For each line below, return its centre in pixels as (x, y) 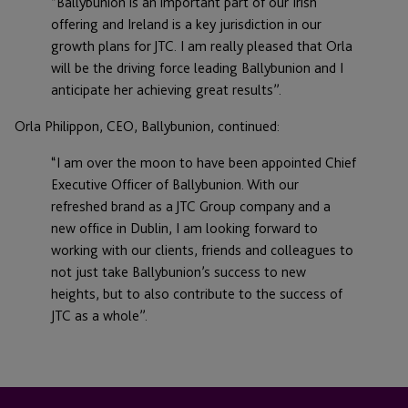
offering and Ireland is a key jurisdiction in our (186, 25)
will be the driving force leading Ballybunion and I (197, 68)
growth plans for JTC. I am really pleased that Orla (202, 46)
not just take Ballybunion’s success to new (178, 272)
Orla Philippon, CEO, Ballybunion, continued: (147, 127)
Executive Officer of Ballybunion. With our (175, 185)
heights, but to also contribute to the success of (197, 294)
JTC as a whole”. (99, 316)
